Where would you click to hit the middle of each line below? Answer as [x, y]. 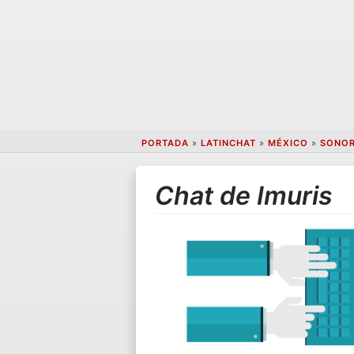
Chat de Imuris [244, 195]
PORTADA [165, 143]
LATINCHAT [228, 143]
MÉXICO [288, 143]
